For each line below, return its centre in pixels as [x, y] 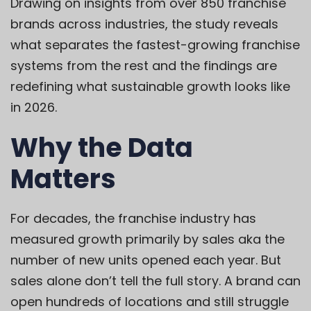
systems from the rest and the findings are [144, 65]
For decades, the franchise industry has [133, 218]
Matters [63, 178]
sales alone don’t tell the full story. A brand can [155, 280]
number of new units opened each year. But [146, 260]
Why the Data [102, 147]
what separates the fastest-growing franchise [155, 44]
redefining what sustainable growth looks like [150, 86]
